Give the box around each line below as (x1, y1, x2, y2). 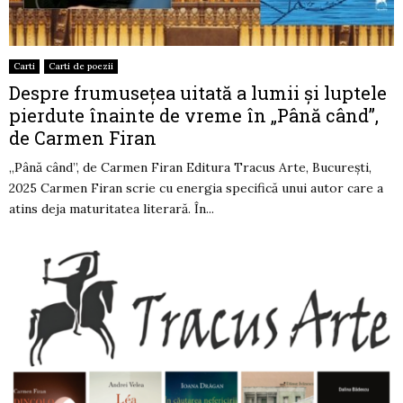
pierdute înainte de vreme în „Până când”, (9, 103, 379, 128)
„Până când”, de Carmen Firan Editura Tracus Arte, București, (9, 159, 372, 176)
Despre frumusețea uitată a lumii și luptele (9, 81, 387, 105)
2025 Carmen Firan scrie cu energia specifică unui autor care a (9, 180, 383, 197)
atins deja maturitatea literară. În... (9, 201, 214, 218)
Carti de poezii (49, 60, 113, 73)
